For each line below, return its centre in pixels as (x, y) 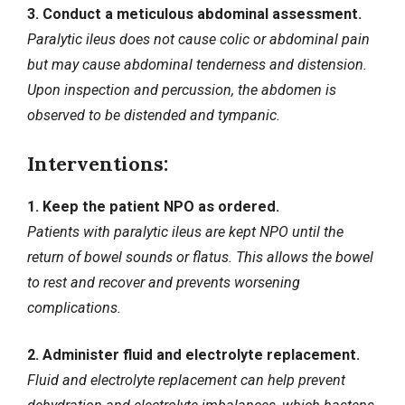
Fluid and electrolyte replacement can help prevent (186, 380)
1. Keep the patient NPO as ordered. (153, 206)
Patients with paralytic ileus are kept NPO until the (185, 231)
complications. (74, 307)
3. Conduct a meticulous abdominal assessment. (194, 14)
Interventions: (98, 163)
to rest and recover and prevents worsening (164, 282)
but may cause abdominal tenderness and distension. (197, 65)
